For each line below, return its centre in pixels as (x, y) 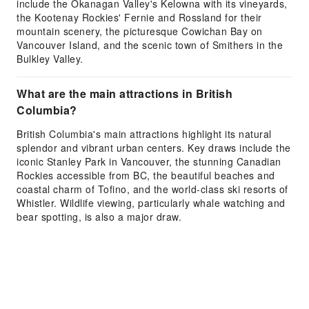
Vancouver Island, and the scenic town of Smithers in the (150, 45)
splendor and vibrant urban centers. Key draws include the (154, 148)
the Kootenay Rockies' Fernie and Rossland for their (139, 17)
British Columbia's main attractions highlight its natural (144, 134)
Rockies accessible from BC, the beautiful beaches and (146, 175)
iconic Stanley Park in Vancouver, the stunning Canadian (149, 161)
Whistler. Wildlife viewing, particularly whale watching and (151, 203)
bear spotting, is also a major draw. (99, 217)
